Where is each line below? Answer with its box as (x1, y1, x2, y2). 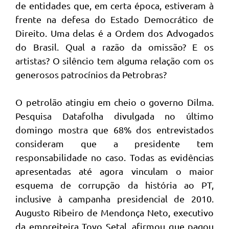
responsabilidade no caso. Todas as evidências (15, 152, 214, 163)
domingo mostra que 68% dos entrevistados (15, 124, 214, 135)
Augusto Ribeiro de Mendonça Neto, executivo (15, 207, 214, 218)
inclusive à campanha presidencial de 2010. (15, 193, 214, 204)
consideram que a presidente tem (15, 138, 214, 149)
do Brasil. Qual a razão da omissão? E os (15, 41, 214, 53)
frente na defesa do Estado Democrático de (15, 14, 214, 25)
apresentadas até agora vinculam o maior (15, 166, 214, 177)
